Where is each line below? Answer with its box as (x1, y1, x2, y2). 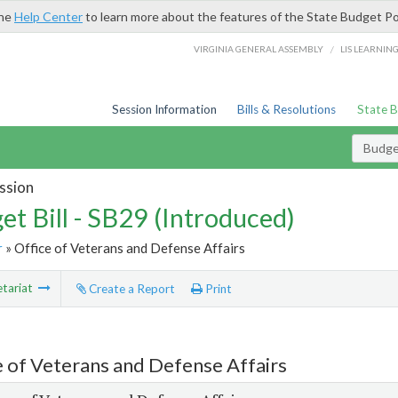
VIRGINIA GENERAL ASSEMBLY (194, 43, 324, 54)
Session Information (111, 102, 217, 116)
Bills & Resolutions (237, 102, 337, 116)
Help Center (14, 9, 83, 24)
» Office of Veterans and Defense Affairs (2, 239, 245, 256)
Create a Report (85, 282, 175, 297)
